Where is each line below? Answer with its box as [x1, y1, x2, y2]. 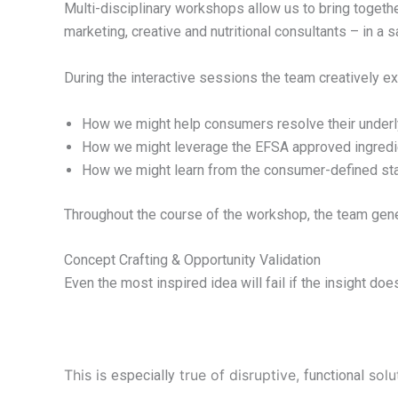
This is [64, 366, 111, 385]
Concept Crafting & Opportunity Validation [64, 251, 321, 269]
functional [304, 367, 364, 385]
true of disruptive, [175, 366, 304, 385]
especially [111, 367, 175, 385]
